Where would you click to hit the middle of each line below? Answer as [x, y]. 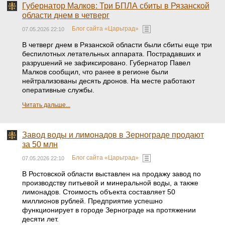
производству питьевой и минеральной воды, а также [110, 183]
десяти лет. [40, 219]
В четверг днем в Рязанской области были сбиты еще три [117, 45]
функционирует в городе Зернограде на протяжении [109, 210]
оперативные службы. [58, 90]
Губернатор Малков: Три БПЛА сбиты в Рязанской [116, 6]
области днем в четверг [66, 15]
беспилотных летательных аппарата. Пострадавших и [111, 54]
